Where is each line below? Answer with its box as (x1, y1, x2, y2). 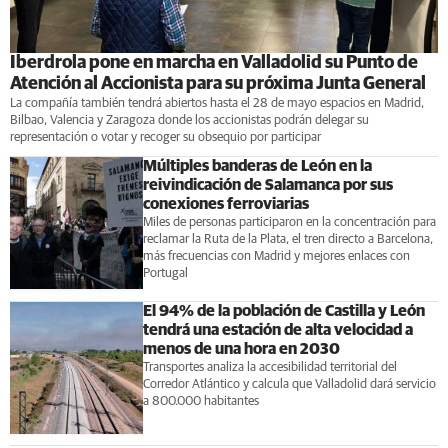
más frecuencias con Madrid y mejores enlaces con (142, 249, 410, 263)
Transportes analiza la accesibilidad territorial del (142, 360, 397, 374)
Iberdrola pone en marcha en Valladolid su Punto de (10, 53, 418, 72)
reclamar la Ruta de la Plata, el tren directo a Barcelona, (142, 232, 433, 246)
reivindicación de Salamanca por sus (142, 176, 393, 193)
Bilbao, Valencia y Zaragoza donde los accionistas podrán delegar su (10, 113, 369, 127)
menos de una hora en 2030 (142, 340, 340, 357)
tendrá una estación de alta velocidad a (142, 321, 413, 338)
